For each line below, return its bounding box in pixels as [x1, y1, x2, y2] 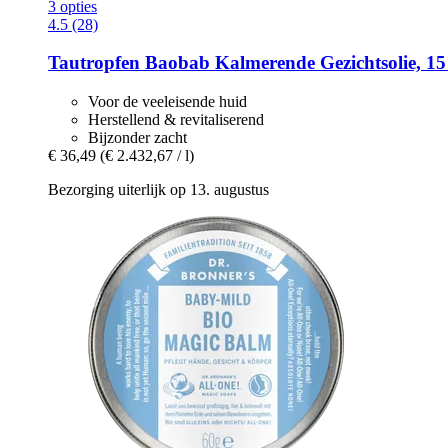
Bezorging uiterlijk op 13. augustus [48, 181, 269, 199]
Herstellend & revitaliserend [88, 111, 264, 129]
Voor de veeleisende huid [88, 93, 247, 111]
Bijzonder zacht [88, 129, 187, 147]
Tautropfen [48, 52, 140, 74]
